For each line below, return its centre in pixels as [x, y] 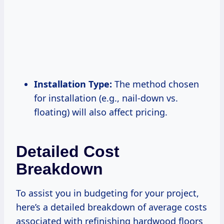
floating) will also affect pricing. [101, 112]
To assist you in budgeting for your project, [107, 193]
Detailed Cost [68, 151]
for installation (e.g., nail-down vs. [106, 98]
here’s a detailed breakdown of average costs [111, 207]
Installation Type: [73, 84]
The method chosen [155, 84]
